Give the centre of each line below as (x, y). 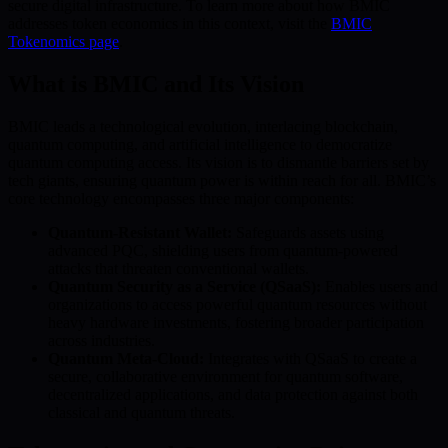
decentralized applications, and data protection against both (233, 394)
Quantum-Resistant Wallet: (140, 232)
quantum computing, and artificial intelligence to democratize (200, 144)
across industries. (101, 340)
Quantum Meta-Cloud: (126, 358)
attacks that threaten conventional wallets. (178, 268)
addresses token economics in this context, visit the (169, 24)
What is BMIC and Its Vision (156, 84)
